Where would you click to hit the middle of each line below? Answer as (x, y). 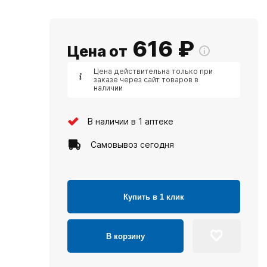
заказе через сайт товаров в (146, 80)
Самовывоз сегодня (132, 144)
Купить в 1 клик (154, 197)
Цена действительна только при (153, 71)
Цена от (97, 51)
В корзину (125, 236)
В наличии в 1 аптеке (131, 121)
